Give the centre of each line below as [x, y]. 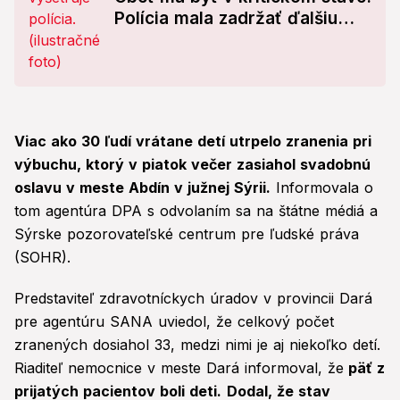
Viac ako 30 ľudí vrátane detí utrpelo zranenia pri [193, 142]
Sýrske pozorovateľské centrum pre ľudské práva [187, 234]
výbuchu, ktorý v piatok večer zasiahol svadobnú [192, 165]
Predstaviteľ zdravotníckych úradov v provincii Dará [193, 299]
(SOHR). [42, 258]
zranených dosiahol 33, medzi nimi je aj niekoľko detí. [197, 345]
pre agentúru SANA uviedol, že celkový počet [174, 322]
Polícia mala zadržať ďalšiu [226, 19]
